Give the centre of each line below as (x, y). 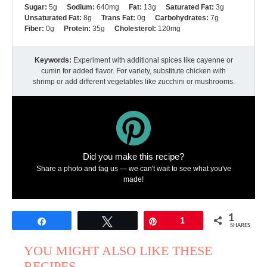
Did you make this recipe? (133, 156)
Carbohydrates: (182, 18)
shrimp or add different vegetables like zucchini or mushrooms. (133, 82)
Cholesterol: (135, 29)
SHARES (240, 225)
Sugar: (36, 7)
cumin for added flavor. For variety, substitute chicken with (133, 71)
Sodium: (81, 7)
